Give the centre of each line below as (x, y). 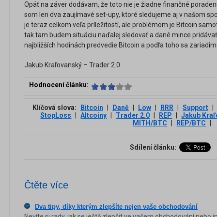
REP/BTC (191, 123)
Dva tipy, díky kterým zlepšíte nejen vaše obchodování (116, 207)
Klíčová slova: (55, 108)
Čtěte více (46, 185)
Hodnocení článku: (59, 85)
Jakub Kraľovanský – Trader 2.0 (72, 65)
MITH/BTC (150, 123)
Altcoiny (94, 115)
